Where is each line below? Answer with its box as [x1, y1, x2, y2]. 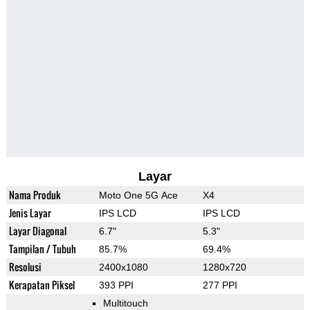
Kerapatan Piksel [8, 277, 75, 293]
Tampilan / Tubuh [8, 241, 76, 257]
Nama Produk [8, 188, 61, 203]
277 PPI [202, 280, 237, 291]
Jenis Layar [8, 206, 51, 221]
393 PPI [98, 280, 134, 291]
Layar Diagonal [8, 224, 66, 239]
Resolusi [8, 259, 42, 275]
